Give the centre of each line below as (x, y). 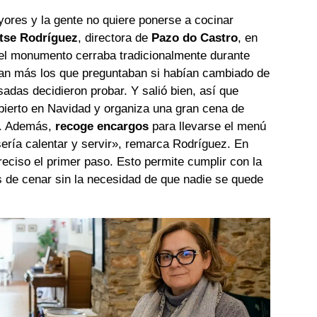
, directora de (115, 38)
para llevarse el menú (208, 127)
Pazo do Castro (195, 38)
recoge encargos (102, 127)
